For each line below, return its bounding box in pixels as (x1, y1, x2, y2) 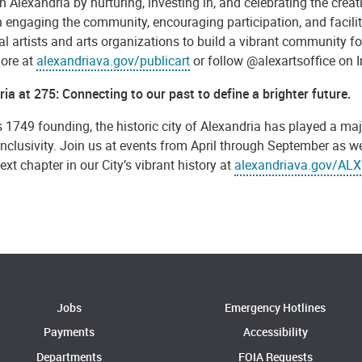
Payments (44, 324, 95, 340)
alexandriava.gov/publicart (36, 51, 190, 69)
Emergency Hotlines (225, 299, 326, 315)
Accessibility (242, 324, 308, 340)
